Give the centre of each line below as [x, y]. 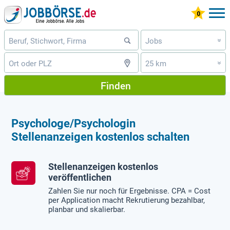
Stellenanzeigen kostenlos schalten [101, 137]
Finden [116, 85]
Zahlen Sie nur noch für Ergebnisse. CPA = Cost [130, 191]
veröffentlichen [80, 177]
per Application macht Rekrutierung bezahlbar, [127, 200]
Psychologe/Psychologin [74, 123]
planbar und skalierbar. [87, 210]
